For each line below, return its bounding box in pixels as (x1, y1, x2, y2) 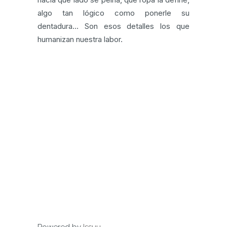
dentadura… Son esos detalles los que (37, 21, 190, 31)
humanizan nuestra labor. (37, 34, 123, 44)
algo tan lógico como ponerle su (37, 8, 190, 18)
